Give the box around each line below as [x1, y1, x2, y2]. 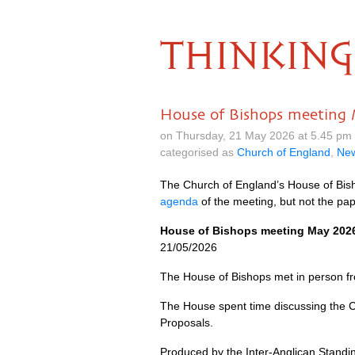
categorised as [160, 146, 237, 158]
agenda [160, 195, 198, 208]
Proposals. [160, 316, 213, 329]
